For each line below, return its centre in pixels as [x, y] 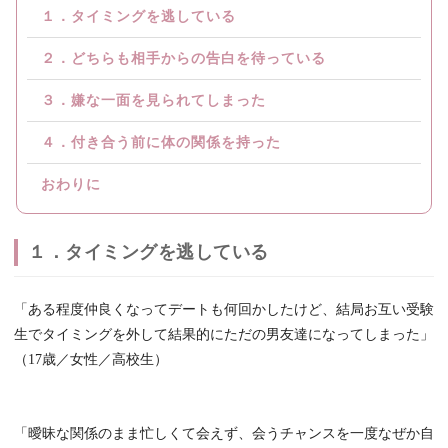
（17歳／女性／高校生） [91, 359]
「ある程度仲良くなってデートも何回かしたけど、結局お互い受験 [224, 309]
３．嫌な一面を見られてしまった [153, 100]
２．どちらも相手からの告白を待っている [183, 58]
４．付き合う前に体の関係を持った [161, 142]
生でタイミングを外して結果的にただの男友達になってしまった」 [224, 334]
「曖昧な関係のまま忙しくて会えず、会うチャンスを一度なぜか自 [224, 433]
